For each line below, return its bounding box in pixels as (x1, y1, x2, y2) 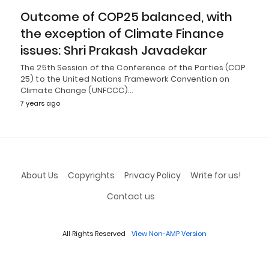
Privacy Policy (124, 169, 181, 181)
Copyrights (67, 169, 115, 181)
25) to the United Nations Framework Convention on (20, 73, 229, 85)
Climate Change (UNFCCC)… (20, 84, 134, 96)
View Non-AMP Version (131, 228, 207, 238)
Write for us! (190, 169, 241, 181)
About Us (20, 169, 58, 181)
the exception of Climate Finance (20, 25, 224, 42)
